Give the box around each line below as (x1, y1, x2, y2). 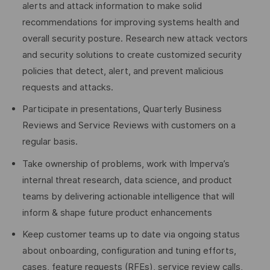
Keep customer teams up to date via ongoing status (22, 229, 240, 240)
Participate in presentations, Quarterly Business (22, 104, 222, 115)
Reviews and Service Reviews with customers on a (22, 120, 236, 131)
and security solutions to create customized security (22, 49, 242, 60)
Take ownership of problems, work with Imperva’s (22, 158, 230, 169)
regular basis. (22, 136, 78, 148)
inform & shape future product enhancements (22, 207, 212, 218)
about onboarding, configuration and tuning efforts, (22, 245, 236, 257)
